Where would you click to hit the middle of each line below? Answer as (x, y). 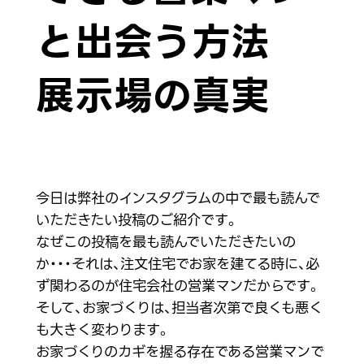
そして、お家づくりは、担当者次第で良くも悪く (179, 308)
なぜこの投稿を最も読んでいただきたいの (165, 243)
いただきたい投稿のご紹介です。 (137, 221)
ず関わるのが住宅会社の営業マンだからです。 (178, 286)
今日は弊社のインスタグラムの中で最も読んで (178, 199)
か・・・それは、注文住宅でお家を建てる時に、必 (177, 264)
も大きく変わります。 (103, 330)
